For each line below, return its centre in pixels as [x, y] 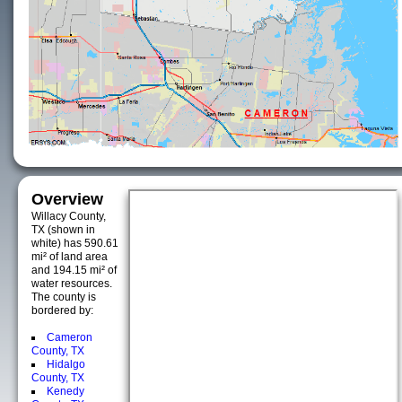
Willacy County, [69, 216]
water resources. [72, 284]
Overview [67, 199]
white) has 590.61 [75, 243]
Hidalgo [66, 364]
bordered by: [62, 310]
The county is [64, 297]
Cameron [70, 337]
